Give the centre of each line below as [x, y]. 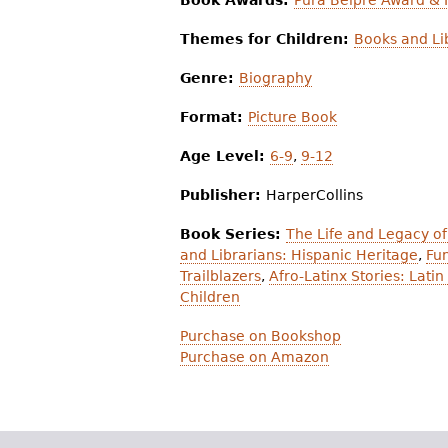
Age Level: [225, 156]
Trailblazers [220, 276]
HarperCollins [314, 195]
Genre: [209, 78]
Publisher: [223, 195]
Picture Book [292, 117]
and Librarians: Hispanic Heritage [299, 255]
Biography [275, 78]
